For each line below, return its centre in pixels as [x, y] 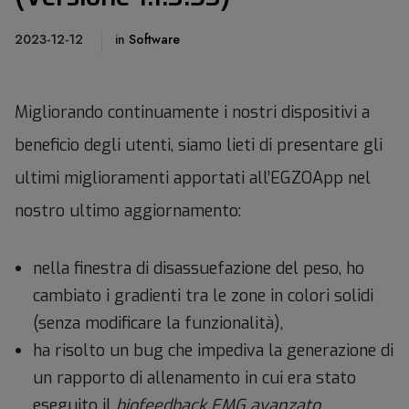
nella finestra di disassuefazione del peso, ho [199, 268]
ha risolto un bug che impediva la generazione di [213, 350]
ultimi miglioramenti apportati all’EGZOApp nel [193, 178]
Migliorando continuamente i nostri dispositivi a [192, 112]
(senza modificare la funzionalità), [158, 323]
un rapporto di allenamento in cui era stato [194, 378]
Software [154, 39]
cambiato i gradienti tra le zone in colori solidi [203, 295]
